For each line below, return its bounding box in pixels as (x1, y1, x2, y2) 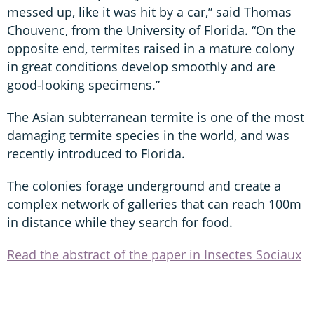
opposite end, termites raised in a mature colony (7, 39, 294, 57)
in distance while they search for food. (7, 213, 233, 231)
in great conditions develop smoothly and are (7, 57, 275, 75)
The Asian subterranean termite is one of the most (7, 108, 304, 125)
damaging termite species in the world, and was (7, 126, 289, 144)
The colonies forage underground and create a (7, 177, 281, 194)
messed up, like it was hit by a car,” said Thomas (7, 3, 292, 20)
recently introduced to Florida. (7, 144, 185, 162)
